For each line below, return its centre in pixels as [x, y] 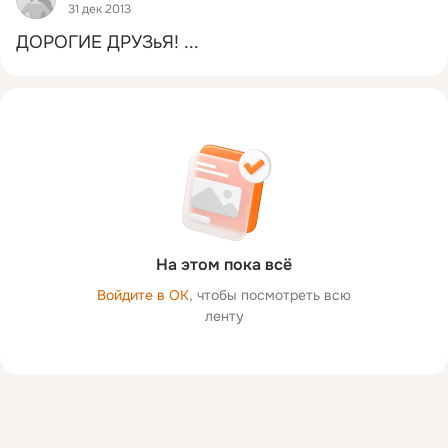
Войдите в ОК [143, 294]
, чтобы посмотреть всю [270, 294]
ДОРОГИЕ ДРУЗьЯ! [97, 41]
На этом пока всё [224, 264]
